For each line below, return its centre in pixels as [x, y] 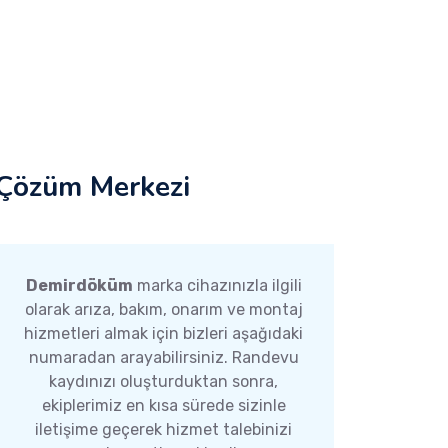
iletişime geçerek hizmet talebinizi [164, 429]
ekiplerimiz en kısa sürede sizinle [163, 405]
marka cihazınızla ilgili [217, 285]
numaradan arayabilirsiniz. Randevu [163, 357]
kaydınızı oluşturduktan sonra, [164, 381]
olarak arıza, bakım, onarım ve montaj [163, 309]
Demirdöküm [79, 285]
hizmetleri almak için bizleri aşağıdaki [164, 333]
